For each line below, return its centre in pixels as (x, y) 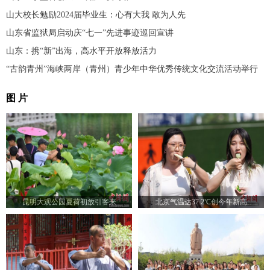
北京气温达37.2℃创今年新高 (201, 202)
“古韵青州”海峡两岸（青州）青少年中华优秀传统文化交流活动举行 (132, 69)
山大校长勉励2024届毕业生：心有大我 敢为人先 (96, 15)
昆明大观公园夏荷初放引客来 (69, 202)
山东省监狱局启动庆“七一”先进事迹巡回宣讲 (90, 33)
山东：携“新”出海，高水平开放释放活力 (81, 51)
